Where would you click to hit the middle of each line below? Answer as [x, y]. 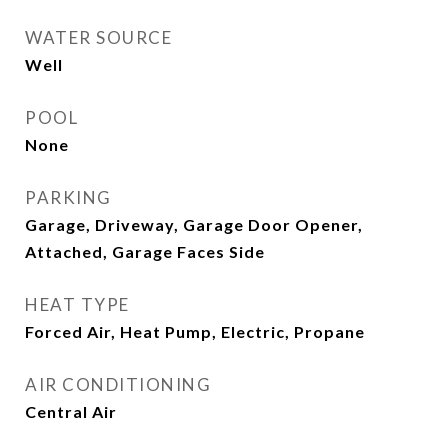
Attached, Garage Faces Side [145, 251]
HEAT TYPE [77, 304]
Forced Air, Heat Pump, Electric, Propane [195, 331]
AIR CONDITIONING [118, 384]
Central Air [71, 411]
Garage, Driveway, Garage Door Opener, [194, 224]
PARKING [68, 197]
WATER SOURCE [98, 37]
